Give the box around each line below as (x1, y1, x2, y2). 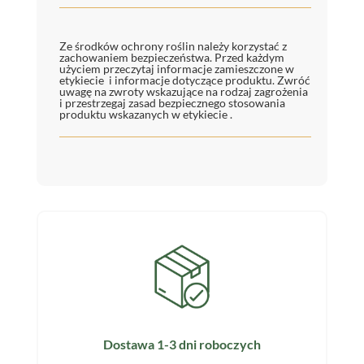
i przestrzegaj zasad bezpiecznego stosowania (58, 96, 285, 110)
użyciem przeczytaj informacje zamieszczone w (58, 62, 294, 76)
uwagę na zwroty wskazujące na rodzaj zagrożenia (58, 84, 310, 99)
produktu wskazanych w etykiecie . (58, 107, 232, 122)
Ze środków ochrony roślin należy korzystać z (58, 39, 287, 54)
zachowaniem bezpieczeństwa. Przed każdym (58, 50, 284, 65)
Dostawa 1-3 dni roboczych (102, 336, 261, 352)
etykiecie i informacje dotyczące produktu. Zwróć (58, 73, 310, 88)
